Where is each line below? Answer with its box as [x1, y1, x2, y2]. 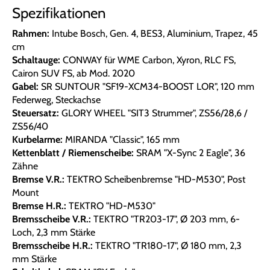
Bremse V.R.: [12, 174, 64, 186]
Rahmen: [12, 28, 49, 40]
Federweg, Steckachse [12, 94, 101, 106]
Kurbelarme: [12, 134, 63, 146]
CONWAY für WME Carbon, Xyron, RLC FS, [60, 54, 236, 66]
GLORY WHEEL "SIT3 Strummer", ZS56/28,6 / [59, 107, 247, 119]
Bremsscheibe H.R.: [12, 240, 93, 252]
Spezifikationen [12, 4, 105, 22]
